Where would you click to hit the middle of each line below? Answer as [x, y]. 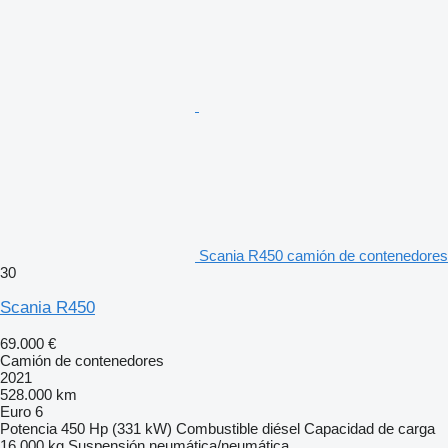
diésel [281, 428]
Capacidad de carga [369, 428]
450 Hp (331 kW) [116, 428]
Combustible [217, 428]
